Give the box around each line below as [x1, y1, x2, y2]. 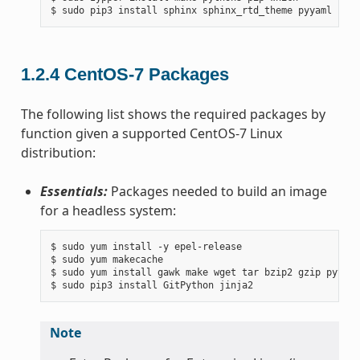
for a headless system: [39, 202, 176, 220]
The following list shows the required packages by [20, 105, 325, 124]
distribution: [20, 144, 96, 162]
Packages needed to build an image [107, 182, 327, 201]
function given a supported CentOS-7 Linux [20, 125, 282, 143]
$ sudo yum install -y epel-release [50, 241, 242, 253]
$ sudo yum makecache [50, 254, 163, 266]
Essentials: [39, 182, 108, 201]
